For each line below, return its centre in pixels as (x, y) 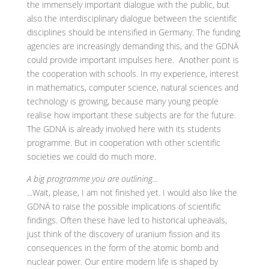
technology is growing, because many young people (122, 101)
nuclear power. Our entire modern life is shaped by (122, 262)
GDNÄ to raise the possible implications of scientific (124, 207)
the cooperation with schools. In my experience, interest (133, 74)
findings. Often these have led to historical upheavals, (127, 220)
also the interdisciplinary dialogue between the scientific (132, 19)
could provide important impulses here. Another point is (133, 60)
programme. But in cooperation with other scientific (123, 143)
